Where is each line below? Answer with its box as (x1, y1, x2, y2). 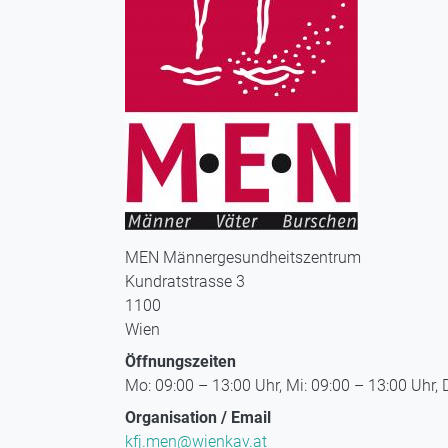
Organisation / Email (125, 408, 271, 428)
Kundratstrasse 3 (125, 272, 245, 292)
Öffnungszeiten (125, 352, 236, 372)
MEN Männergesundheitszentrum (125, 248, 361, 268)
